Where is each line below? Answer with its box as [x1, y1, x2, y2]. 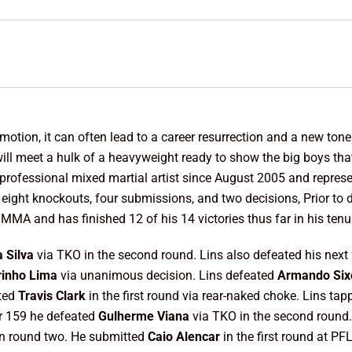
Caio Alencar [148, 329, 224, 344]
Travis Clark [18, 288, 90, 303]
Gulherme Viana [98, 309, 193, 324]
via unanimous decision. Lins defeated [60, 268, 278, 283]
